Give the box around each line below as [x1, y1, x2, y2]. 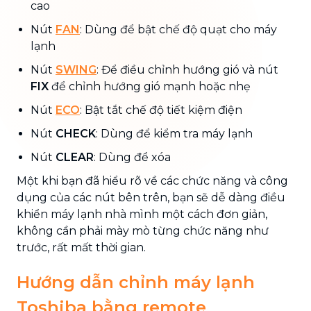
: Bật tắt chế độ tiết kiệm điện [80, 103, 242, 117]
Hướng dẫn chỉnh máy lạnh [17, 271, 255, 292]
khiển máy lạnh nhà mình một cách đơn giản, [17, 207, 267, 221]
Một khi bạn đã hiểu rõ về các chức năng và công [17, 174, 288, 187]
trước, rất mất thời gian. [17, 240, 146, 254]
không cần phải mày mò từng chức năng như [17, 224, 269, 237]
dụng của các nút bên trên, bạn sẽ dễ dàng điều [17, 190, 285, 204]
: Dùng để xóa [94, 150, 171, 164]
